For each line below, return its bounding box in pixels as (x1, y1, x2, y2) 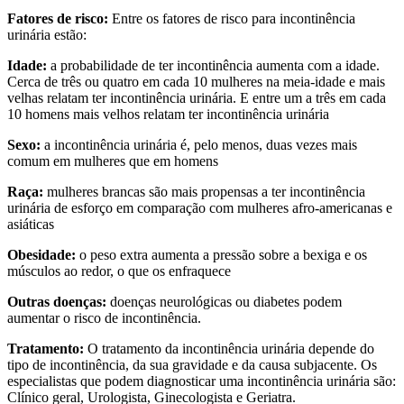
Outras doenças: (7, 293, 106, 309)
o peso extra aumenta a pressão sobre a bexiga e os (76, 246, 367, 262)
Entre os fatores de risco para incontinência (108, 10, 355, 26)
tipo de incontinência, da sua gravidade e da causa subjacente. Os (7, 356, 377, 372)
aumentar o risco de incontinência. (7, 309, 201, 326)
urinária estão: (7, 26, 87, 42)
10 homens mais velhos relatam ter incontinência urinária (7, 106, 329, 122)
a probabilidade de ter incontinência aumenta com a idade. (47, 57, 380, 73)
